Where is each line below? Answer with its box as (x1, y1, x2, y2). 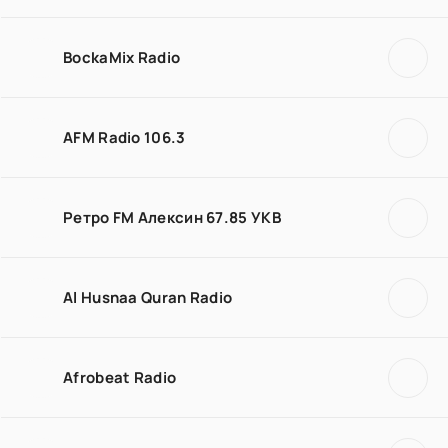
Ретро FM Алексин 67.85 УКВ (63, 206, 281, 228)
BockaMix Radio (63, 46, 181, 68)
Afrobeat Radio (63, 366, 177, 388)
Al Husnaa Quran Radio (63, 286, 233, 308)
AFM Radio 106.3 (63, 126, 186, 148)
